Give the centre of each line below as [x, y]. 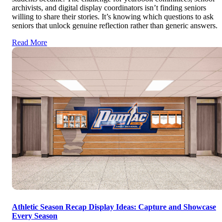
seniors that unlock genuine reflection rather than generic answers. [115, 26]
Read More [29, 43]
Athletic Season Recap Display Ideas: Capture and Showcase [114, 207]
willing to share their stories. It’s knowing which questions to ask [113, 17]
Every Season [35, 216]
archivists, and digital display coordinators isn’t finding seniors [109, 8]
